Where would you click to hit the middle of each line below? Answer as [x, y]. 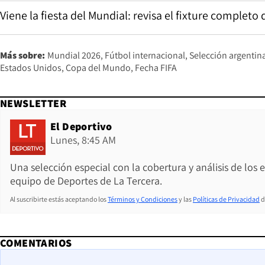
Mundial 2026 [74, 55]
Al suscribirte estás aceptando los [58, 199]
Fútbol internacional [145, 55]
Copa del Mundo [98, 67]
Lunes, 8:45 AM [83, 140]
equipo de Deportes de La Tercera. [86, 180]
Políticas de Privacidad [226, 199]
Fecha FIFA [156, 67]
